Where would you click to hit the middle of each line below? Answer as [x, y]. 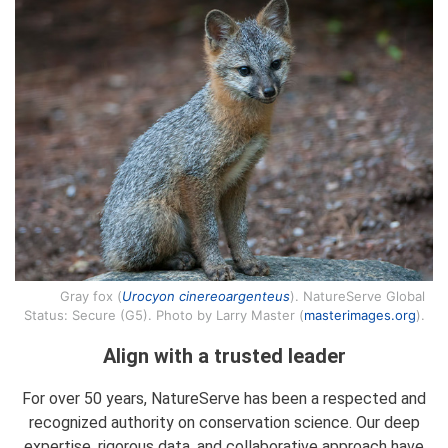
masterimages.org [359, 315]
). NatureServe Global [357, 296]
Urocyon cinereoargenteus [205, 296]
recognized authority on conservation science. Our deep [224, 422]
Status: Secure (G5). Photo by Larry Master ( [163, 315]
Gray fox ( [90, 296]
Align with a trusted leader [224, 356]
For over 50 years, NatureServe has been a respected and [224, 398]
